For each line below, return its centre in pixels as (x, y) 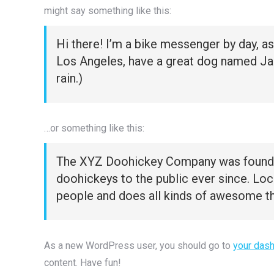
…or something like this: (94, 128)
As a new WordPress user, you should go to (139, 246)
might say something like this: (108, 11)
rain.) (69, 78)
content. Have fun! (83, 263)
